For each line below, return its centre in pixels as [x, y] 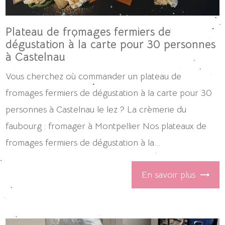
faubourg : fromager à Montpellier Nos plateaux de [106, 126]
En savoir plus [168, 175]
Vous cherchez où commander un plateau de [94, 77]
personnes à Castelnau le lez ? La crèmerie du [96, 110]
